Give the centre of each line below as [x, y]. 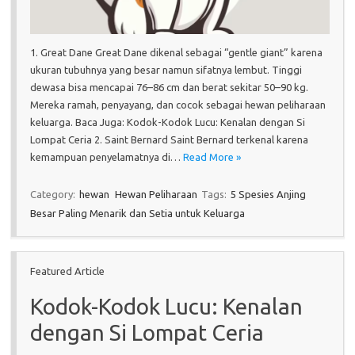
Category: [54, 194]
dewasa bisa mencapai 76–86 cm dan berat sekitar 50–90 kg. [169, 87]
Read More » [212, 157]
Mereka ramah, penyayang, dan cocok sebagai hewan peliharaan [178, 104]
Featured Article [67, 271]
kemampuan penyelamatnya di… [107, 157]
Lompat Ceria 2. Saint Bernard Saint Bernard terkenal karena [169, 139]
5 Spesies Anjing [268, 194]
